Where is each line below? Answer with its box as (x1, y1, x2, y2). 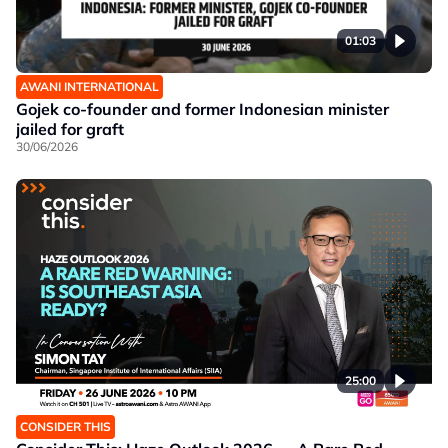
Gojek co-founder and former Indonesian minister (16, 99, 389, 119)
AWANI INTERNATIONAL (20, 79, 159, 94)
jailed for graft (16, 119, 124, 139)
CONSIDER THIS (20, 419, 111, 434)
